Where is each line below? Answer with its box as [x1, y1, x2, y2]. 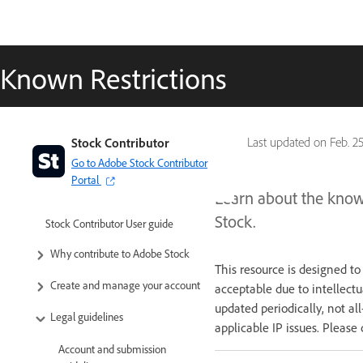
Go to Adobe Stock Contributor [71, 156, 207, 169]
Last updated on [247, 135, 330, 150]
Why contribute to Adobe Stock [50, 246, 190, 260]
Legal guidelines [50, 310, 123, 324]
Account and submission [58, 341, 166, 356]
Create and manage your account [50, 278, 200, 293]
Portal [71, 173, 99, 186]
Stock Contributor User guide [45, 216, 173, 230]
